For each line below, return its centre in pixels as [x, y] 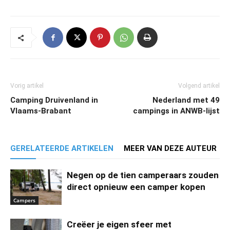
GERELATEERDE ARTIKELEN [62, 149]
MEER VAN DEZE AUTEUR [170, 149]
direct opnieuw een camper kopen [136, 187]
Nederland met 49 [186, 100]
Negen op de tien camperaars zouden [143, 175]
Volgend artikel [199, 86]
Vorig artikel [27, 86]
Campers [24, 200]
